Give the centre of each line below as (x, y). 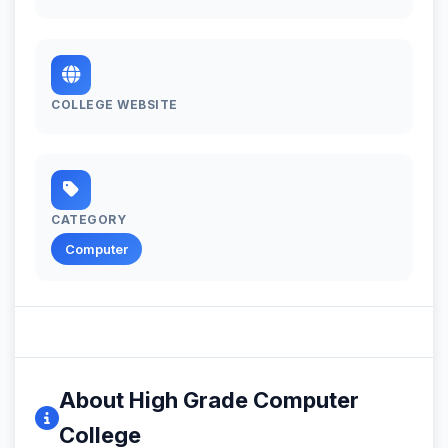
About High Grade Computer (209, 399)
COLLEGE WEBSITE (114, 104)
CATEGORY (88, 219)
